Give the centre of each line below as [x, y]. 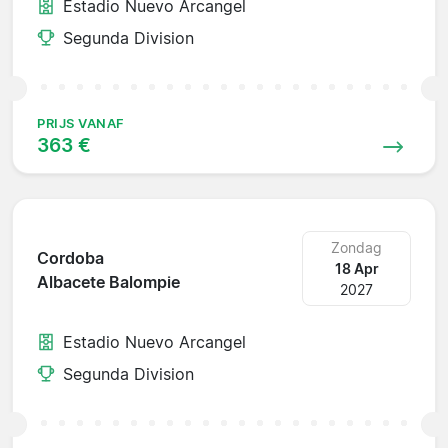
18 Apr [356, 268]
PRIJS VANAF [81, 123]
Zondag [357, 247]
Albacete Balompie [108, 282]
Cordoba [70, 258]
